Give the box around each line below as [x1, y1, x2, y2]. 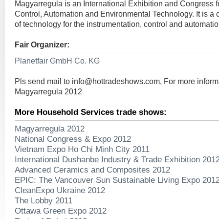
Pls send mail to [15, 77, 72, 86]
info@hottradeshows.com [72, 77, 160, 86]
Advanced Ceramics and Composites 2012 [15, 165, 170, 175]
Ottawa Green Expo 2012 [15, 206, 107, 216]
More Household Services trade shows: [15, 107, 167, 117]
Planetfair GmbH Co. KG [15, 57, 100, 65]
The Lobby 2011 [15, 196, 72, 205]
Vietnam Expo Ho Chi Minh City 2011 [15, 144, 150, 154]
